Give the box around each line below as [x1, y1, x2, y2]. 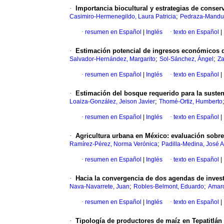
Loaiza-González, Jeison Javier [69, 98, 155, 105]
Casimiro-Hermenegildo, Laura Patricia [69, 13, 176, 20]
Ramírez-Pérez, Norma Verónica [69, 140, 157, 148]
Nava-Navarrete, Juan [69, 183, 129, 190]
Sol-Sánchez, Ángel [159, 55, 213, 63]
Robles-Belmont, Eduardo [133, 183, 204, 190]
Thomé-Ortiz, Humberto [159, 98, 222, 105]
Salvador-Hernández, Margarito [69, 55, 155, 63]
